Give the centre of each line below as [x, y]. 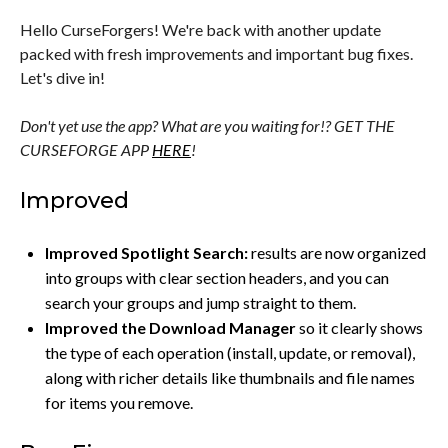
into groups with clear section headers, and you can [217, 277]
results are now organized [337, 252]
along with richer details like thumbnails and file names [230, 377]
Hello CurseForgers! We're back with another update [200, 29]
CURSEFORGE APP [86, 149]
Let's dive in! [62, 77]
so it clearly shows [359, 327]
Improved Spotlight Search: [146, 252]
